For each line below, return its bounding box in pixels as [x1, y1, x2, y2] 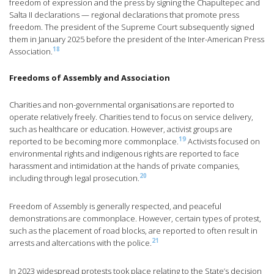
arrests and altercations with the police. [9, 237, 152, 249]
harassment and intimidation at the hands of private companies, [9, 160, 240, 172]
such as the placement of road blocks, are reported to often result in [9, 225, 257, 237]
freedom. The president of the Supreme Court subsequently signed [9, 21, 254, 33]
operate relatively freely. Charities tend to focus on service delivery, [9, 111, 253, 123]
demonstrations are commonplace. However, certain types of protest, [9, 213, 261, 224]
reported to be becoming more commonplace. [9, 136, 179, 147]
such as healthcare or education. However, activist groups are [9, 124, 232, 135]
